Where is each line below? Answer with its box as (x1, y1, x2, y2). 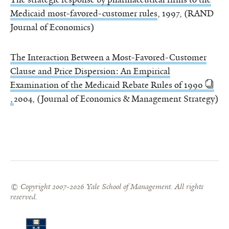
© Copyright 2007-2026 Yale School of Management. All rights (10, 181, 203, 191)
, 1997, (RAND (157, 8, 214, 19)
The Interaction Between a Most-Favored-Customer (10, 51, 207, 63)
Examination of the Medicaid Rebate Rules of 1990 (10, 79, 203, 90)
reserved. (10, 191, 37, 201)
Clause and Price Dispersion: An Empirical (10, 65, 170, 77)
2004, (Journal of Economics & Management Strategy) (14, 93, 218, 104)
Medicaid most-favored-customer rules (10, 8, 157, 19)
